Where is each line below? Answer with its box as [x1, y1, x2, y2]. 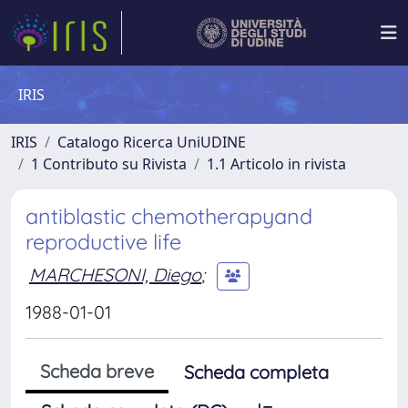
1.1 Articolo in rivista [207, 154, 346, 174]
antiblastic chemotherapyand [25, 203, 312, 229]
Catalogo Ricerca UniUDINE [57, 132, 246, 152]
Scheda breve [40, 360, 154, 382]
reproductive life [25, 229, 181, 255]
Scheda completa [184, 361, 329, 383]
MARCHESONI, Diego [29, 262, 201, 286]
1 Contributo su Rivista [31, 154, 187, 174]
